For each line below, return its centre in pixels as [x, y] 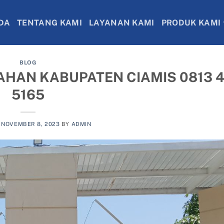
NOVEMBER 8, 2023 [30, 124]
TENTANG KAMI [49, 22]
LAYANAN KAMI [121, 22]
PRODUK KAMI [191, 22]
